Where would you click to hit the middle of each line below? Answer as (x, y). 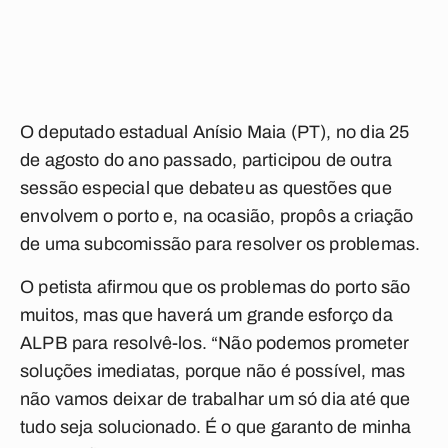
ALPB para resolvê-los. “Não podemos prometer (214, 343)
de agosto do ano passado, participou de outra (206, 160)
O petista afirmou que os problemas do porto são (215, 287)
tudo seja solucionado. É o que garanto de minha (216, 427)
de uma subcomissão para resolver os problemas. (220, 244)
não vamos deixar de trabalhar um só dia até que (215, 399)
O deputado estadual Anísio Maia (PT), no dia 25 (215, 132)
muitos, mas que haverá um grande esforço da (206, 315)
